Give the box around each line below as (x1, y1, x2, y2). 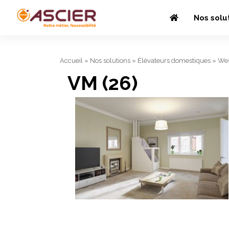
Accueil (60, 57, 83, 64)
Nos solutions (90, 57, 130, 64)
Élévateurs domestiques (138, 57, 211, 64)
